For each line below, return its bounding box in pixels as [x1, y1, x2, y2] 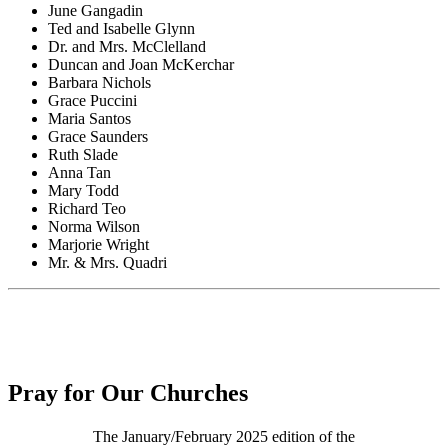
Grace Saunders [48, 128, 148, 146]
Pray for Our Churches [8, 380, 248, 407]
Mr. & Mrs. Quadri [48, 254, 167, 272]
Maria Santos [48, 110, 131, 128]
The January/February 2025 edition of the [93, 428, 355, 446]
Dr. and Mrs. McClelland [48, 38, 206, 56]
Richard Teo [48, 200, 126, 218]
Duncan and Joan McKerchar [48, 56, 234, 74]
